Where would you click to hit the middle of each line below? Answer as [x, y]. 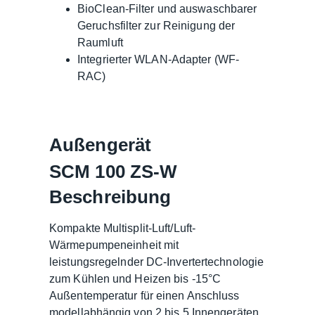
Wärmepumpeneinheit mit [114, 245]
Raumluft [100, 42]
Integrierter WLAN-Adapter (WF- [159, 59]
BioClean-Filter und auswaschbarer [167, 8]
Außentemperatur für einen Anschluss [144, 295]
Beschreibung [110, 197]
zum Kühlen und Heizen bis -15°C [135, 278]
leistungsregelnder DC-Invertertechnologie [157, 262]
